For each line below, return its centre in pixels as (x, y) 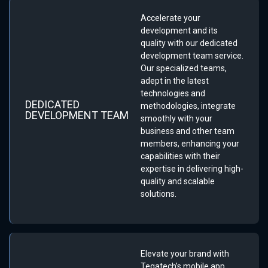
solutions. (159, 194)
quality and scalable (178, 181)
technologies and (173, 93)
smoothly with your (176, 118)
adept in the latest (175, 80)
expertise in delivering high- (192, 168)
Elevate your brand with (185, 253)
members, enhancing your (190, 143)
